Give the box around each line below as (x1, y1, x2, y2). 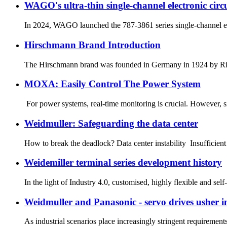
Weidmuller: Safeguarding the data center (24, 118, 198, 129)
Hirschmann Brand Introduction (24, 39, 161, 50)
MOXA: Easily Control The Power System (24, 79, 201, 90)
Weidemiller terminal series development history (24, 157, 222, 168)
